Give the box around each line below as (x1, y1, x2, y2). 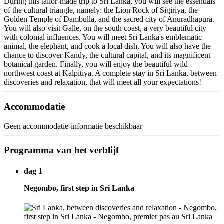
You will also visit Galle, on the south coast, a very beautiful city (4, 24, 206, 33)
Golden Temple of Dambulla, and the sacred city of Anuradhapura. (4, 15, 214, 24)
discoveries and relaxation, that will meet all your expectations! (4, 78, 201, 87)
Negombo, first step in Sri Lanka (24, 183, 134, 192)
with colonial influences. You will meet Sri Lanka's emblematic (4, 33, 202, 42)
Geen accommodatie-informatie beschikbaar (4, 121, 142, 130)
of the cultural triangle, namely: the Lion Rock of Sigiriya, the (4, 6, 198, 15)
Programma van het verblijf (4, 145, 119, 156)
